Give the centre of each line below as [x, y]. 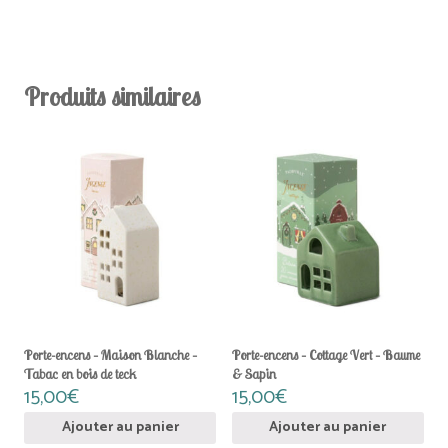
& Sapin [253, 374]
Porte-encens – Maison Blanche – [111, 355]
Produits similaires [113, 96]
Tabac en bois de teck [80, 374]
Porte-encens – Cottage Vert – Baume [325, 355]
